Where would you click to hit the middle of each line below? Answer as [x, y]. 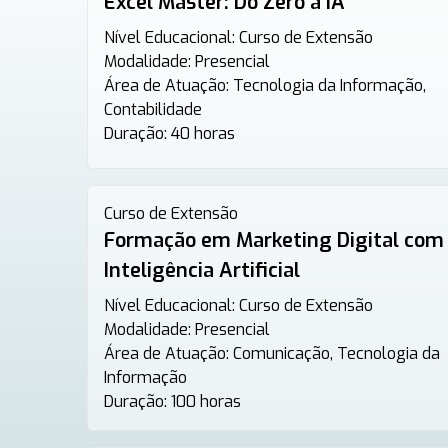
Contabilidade [153, 109]
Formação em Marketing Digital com [274, 240]
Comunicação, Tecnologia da [336, 353]
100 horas [206, 401]
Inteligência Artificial [202, 270]
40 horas [203, 133]
